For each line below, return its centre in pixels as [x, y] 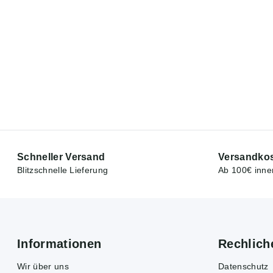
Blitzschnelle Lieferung [63, 170]
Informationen [59, 244]
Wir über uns [43, 266]
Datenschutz [243, 266]
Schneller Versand [61, 157]
